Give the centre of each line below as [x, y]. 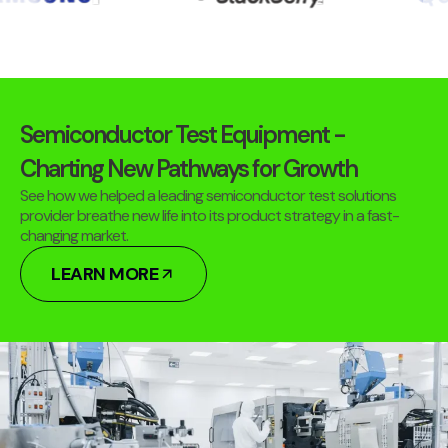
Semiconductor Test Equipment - [182, 134]
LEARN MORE [104, 273]
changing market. [74, 235]
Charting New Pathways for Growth [188, 168]
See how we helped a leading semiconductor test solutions [208, 195]
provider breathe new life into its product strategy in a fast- [209, 215]
